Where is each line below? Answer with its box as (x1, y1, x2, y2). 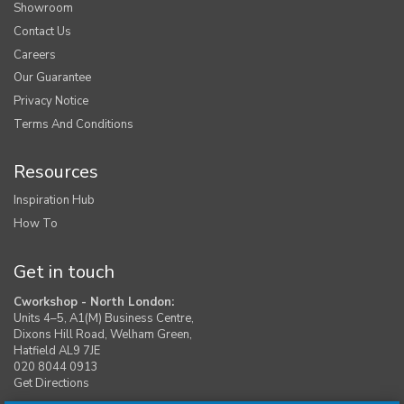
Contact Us (14, 23, 71, 40)
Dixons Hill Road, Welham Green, (14, 326, 192, 343)
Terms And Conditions (14, 115, 133, 133)
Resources (14, 160, 98, 185)
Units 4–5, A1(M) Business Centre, (14, 309, 194, 326)
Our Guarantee (14, 69, 91, 87)
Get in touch (14, 259, 115, 284)
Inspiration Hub (14, 192, 95, 209)
